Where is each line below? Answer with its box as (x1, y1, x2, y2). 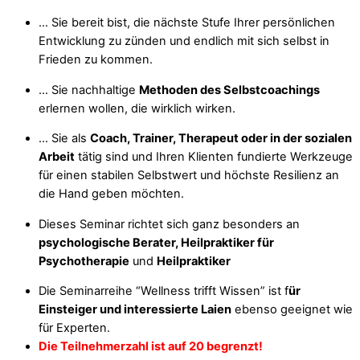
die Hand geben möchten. (39, 186, 184, 202)
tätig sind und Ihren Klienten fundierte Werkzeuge (75, 149, 353, 165)
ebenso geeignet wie (231, 302, 353, 317)
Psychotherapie (39, 253, 129, 268)
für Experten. (39, 321, 110, 336)
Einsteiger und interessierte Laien (39, 302, 231, 317)
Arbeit (39, 149, 75, 165)
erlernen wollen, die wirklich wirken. (39, 100, 235, 116)
